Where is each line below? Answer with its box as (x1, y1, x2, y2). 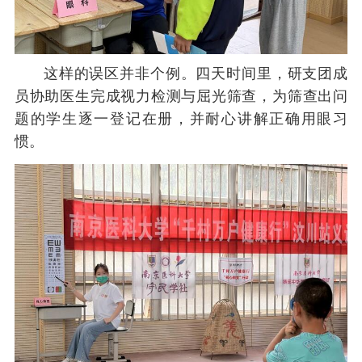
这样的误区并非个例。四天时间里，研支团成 (43, 65, 348, 82)
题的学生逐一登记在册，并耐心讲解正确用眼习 (14, 110, 348, 127)
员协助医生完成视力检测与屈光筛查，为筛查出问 (14, 87, 348, 104)
